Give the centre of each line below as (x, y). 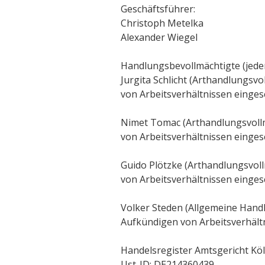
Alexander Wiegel (159, 37)
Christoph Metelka (162, 23)
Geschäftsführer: (158, 9)
